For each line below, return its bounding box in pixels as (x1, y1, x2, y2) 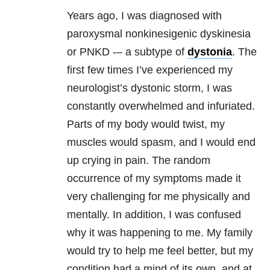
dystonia (187, 46, 232, 58)
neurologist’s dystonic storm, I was (67, 82, 232, 95)
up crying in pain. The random (67, 154, 210, 167)
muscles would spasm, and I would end (67, 136, 256, 149)
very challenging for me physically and (67, 190, 250, 203)
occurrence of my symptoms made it (67, 172, 241, 185)
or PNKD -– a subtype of (67, 46, 187, 58)
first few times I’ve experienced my (67, 64, 233, 77)
